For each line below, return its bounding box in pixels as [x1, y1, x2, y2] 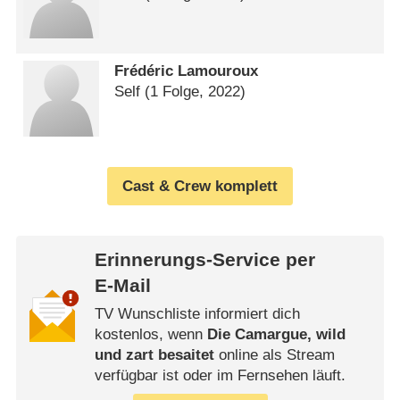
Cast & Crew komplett [122, 178, 278, 196]
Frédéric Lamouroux [114, 62, 259, 80]
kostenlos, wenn [94, 326, 207, 344]
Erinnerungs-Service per [94, 248, 315, 271]
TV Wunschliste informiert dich [94, 305, 300, 323]
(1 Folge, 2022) [140, 83, 246, 101]
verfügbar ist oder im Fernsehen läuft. [94, 367, 346, 385]
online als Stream [213, 346, 335, 364]
